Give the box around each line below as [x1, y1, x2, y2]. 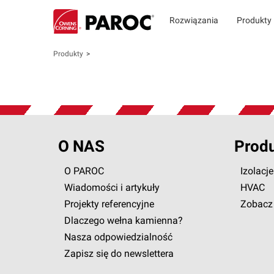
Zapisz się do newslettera [64, 250, 174, 259]
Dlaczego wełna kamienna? [64, 217, 183, 226]
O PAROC [64, 167, 104, 177]
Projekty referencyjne [64, 200, 154, 210]
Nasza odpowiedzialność [64, 233, 172, 243]
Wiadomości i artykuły [64, 183, 160, 193]
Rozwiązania [169, 17, 218, 26]
